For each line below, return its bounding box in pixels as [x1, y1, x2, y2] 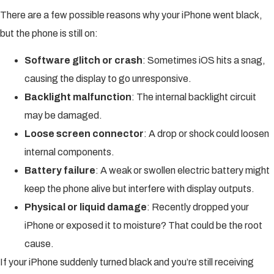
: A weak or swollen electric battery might [95, 165, 270, 176]
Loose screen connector [24, 128, 144, 139]
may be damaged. [24, 110, 102, 121]
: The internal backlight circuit [131, 92, 256, 103]
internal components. [24, 147, 114, 158]
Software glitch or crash [24, 55, 143, 66]
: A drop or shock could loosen [144, 128, 269, 139]
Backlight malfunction [24, 92, 131, 103]
